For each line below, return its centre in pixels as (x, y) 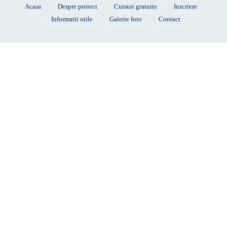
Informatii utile (72, 19)
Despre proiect (78, 6)
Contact (169, 19)
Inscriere (185, 6)
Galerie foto (126, 19)
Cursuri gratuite (136, 6)
